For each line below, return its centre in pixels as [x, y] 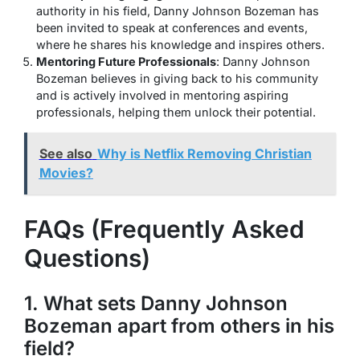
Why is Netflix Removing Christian [204, 154]
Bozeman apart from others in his [179, 325]
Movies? [66, 173]
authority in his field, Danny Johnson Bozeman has [178, 10]
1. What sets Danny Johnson [156, 303]
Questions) [87, 258]
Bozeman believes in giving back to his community [177, 78]
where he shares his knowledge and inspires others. [180, 44]
